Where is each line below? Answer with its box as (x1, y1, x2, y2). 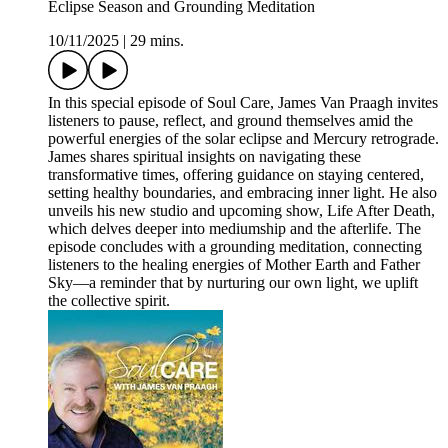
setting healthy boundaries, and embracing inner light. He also (48, 184, 437, 202)
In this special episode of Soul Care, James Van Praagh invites (48, 94, 438, 112)
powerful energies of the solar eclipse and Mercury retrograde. (48, 130, 439, 148)
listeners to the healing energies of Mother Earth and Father (48, 256, 420, 274)
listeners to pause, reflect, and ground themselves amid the (48, 112, 413, 130)
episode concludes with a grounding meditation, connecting (48, 238, 422, 256)
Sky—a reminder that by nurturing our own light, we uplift (48, 274, 418, 292)
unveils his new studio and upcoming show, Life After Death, (48, 202, 435, 220)
